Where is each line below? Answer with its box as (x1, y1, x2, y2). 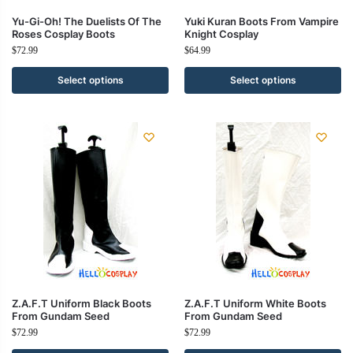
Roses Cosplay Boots (12, 28, 115, 40)
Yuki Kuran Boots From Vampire (184, 15, 339, 28)
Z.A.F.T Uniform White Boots (184, 297, 326, 310)
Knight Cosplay (184, 28, 258, 40)
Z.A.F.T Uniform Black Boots (12, 297, 151, 310)
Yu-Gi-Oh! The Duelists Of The (12, 15, 162, 28)
